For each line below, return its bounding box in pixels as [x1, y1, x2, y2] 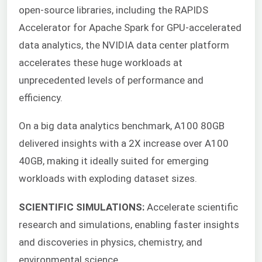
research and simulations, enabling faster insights [19, 218, 239, 230]
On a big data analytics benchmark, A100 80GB [19, 120, 225, 132]
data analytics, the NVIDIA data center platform [19, 39, 229, 51]
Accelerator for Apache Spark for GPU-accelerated [19, 21, 242, 33]
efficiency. [19, 91, 63, 104]
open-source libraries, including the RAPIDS [19, 4, 208, 16]
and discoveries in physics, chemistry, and [19, 236, 202, 248]
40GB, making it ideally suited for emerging [19, 155, 209, 167]
